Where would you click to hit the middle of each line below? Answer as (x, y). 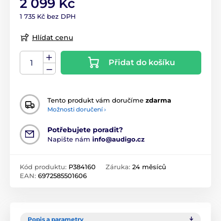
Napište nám (70, 139)
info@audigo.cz (118, 139)
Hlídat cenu (53, 37)
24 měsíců (149, 167)
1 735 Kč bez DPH (48, 16)
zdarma (158, 100)
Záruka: (119, 167)
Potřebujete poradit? (85, 130)
